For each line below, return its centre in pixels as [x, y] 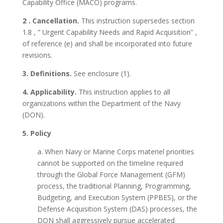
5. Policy [37, 133]
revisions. [37, 55]
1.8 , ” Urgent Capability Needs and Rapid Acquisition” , [110, 32]
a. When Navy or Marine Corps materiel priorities [115, 152]
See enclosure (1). [101, 73]
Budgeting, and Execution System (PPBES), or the [117, 197]
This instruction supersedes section [137, 21]
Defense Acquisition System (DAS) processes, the [117, 209]
